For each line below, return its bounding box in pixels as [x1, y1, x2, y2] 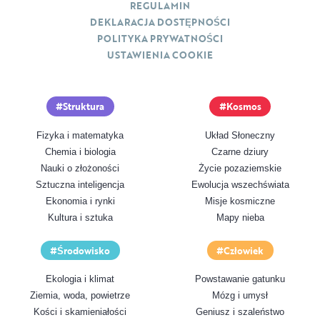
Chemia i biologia [44, 146, 116, 158]
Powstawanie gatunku [195, 274, 285, 285]
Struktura [63, 99, 104, 114]
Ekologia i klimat [46, 274, 114, 285]
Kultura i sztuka [47, 212, 113, 224]
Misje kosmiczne [205, 196, 275, 207]
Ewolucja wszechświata [191, 179, 289, 191]
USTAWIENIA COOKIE [107, 48, 213, 63]
